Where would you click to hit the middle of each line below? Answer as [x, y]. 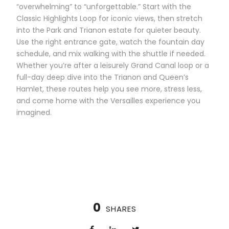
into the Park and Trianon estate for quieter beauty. [109, 30]
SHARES [121, 209]
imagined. [34, 112]
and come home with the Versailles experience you [108, 100]
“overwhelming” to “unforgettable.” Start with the [104, 6]
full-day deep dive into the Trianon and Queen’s [102, 77]
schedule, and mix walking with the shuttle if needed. [111, 53]
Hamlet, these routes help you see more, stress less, [109, 89]
